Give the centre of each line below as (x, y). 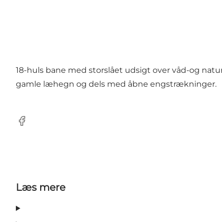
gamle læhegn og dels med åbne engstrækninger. (116, 84)
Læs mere (41, 188)
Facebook (35, 126)
